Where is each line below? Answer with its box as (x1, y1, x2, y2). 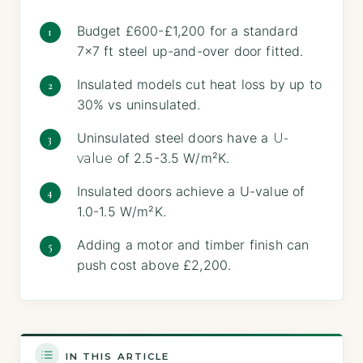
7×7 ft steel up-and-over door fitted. (76, 42, 304, 59)
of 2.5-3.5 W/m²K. (113, 149, 230, 166)
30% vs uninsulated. (76, 96, 201, 113)
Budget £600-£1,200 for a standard (76, 22, 298, 39)
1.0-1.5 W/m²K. (76, 203, 166, 220)
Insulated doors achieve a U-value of (76, 182, 305, 199)
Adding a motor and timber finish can (76, 236, 310, 253)
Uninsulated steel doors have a (76, 129, 273, 146)
